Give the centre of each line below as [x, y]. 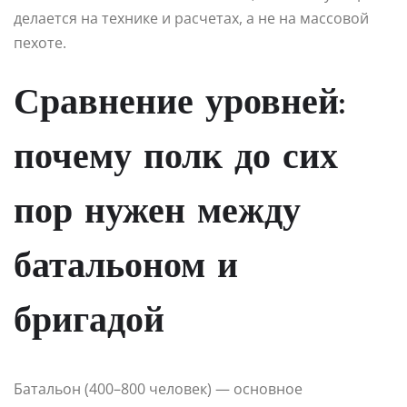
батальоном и [126, 268]
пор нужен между [157, 213]
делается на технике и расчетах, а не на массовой [191, 18]
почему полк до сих [176, 159]
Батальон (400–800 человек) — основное [158, 388]
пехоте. [40, 42]
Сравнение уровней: [179, 104]
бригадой [89, 322]
